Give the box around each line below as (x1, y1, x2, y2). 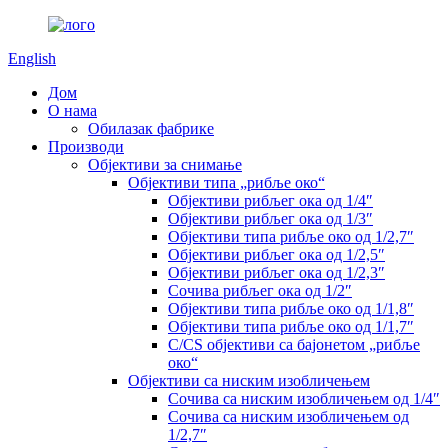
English (8, 50, 56, 67)
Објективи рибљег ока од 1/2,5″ (168, 246, 385, 263)
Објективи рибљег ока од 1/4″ (168, 192, 373, 209)
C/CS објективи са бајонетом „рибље (168, 336, 420, 353)
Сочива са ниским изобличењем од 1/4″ (168, 390, 440, 407)
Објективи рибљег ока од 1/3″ (168, 210, 373, 227)
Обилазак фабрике (88, 120, 214, 137)
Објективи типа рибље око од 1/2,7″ (168, 228, 414, 245)
